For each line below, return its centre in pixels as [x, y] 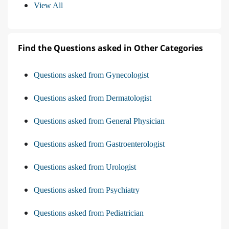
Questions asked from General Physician [99, 121]
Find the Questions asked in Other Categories [110, 48]
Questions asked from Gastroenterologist [99, 144]
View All [48, 6]
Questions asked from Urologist [85, 167]
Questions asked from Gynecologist [91, 75]
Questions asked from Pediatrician [89, 213]
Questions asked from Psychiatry [87, 190]
